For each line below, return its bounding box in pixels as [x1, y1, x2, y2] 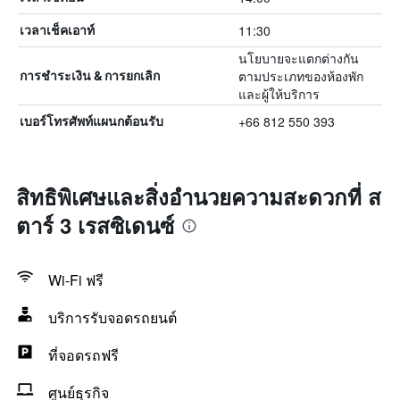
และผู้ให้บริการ [237, 85, 320, 103]
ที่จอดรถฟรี [48, 345, 119, 365]
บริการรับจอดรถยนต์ [48, 307, 177, 328]
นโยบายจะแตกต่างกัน [237, 49, 359, 67]
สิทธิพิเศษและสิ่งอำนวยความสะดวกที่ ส [16, 181, 381, 212]
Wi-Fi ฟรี [48, 270, 104, 290]
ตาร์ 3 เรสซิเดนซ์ [16, 210, 174, 240]
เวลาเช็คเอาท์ [20, 22, 95, 37]
